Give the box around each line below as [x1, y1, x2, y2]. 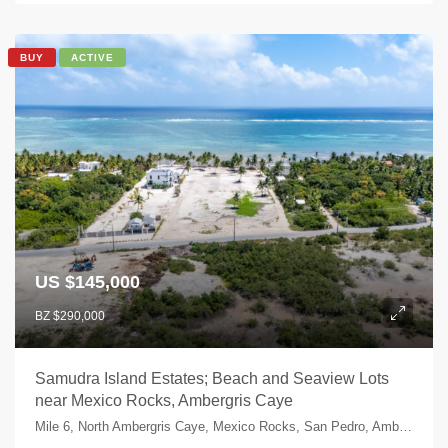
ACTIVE [71, 52, 114, 63]
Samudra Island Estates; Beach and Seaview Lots [35, 369, 389, 387]
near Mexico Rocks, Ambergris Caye [35, 391, 293, 409]
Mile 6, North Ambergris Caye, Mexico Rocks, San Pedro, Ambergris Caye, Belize [399, 418, 412, 434]
